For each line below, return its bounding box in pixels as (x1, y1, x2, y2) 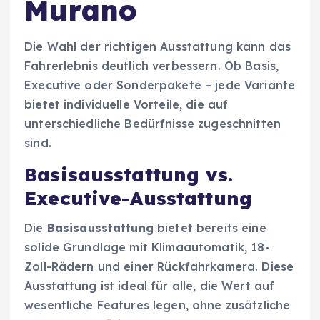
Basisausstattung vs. (24, 162, 233, 186)
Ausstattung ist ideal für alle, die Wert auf (24, 279, 275, 294)
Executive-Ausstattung (24, 186, 253, 210)
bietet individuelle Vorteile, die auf (24, 96, 229, 111)
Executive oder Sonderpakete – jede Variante (24, 77, 296, 92)
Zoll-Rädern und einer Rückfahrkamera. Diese (24, 259, 294, 274)
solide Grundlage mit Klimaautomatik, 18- (24, 240, 270, 255)
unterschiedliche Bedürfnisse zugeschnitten (24, 116, 281, 131)
